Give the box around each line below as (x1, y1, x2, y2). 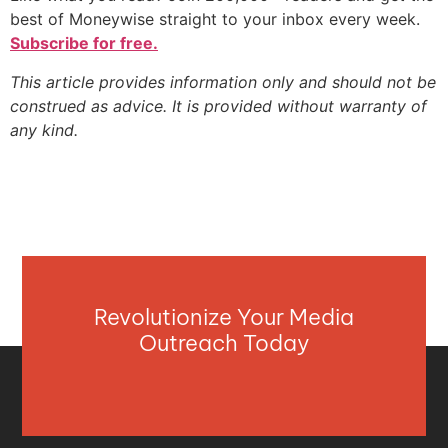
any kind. (10, 119, 78, 140)
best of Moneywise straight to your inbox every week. (10, 9, 420, 30)
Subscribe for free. (10, 33, 158, 54)
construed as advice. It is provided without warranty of (10, 95, 427, 116)
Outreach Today (138, 329, 310, 358)
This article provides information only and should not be (10, 71, 436, 92)
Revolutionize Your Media (94, 303, 354, 332)
